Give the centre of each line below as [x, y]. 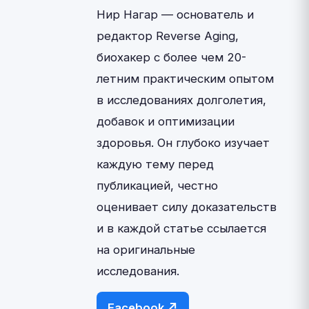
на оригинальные [146, 250]
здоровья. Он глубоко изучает [183, 143]
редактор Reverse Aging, [168, 36]
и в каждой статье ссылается [181, 228]
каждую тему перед [155, 164]
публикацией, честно [157, 186]
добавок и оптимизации [166, 121]
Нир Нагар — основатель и [175, 14]
